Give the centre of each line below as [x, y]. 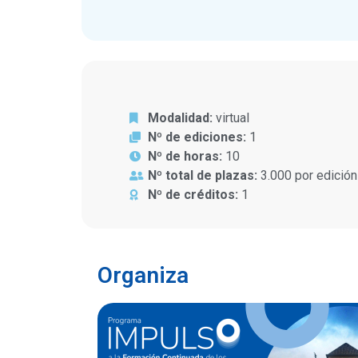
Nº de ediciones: [197, 137]
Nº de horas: [185, 156]
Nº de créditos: [193, 194]
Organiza [143, 275]
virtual [232, 117]
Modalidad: [181, 117]
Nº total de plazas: [202, 175]
